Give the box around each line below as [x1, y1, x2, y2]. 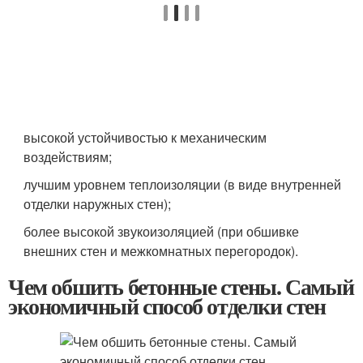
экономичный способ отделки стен [8, 289, 326, 322]
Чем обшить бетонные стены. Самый [8, 270, 354, 303]
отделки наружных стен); [23, 194, 172, 213]
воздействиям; [23, 147, 113, 166]
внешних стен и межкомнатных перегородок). [23, 241, 299, 260]
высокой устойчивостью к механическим [23, 128, 267, 147]
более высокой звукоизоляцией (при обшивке [23, 222, 300, 241]
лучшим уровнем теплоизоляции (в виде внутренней [23, 175, 342, 194]
